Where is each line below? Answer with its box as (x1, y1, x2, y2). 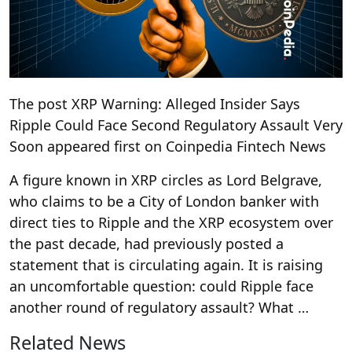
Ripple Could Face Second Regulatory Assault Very (9, 115, 343, 134)
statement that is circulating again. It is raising (9, 255, 323, 274)
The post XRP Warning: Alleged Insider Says (9, 93, 300, 113)
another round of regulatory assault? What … (9, 297, 309, 317)
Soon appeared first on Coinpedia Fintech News (9, 136, 326, 156)
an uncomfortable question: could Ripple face (9, 276, 313, 295)
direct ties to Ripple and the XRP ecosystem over (9, 212, 333, 232)
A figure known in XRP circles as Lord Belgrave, (9, 170, 322, 189)
